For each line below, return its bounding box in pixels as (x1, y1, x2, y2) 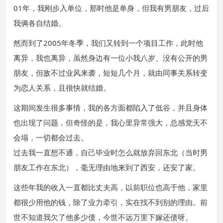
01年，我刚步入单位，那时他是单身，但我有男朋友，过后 (13, 3, 209, 13)
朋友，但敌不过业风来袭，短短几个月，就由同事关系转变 (13, 68, 208, 78)
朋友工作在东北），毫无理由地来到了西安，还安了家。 (13, 162, 200, 172)
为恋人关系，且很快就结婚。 (13, 83, 111, 93)
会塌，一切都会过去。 (13, 132, 88, 142)
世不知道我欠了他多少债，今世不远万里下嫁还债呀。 (13, 212, 193, 222)
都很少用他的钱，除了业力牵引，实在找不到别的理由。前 (13, 197, 208, 207)
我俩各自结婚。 (13, 18, 66, 28)
